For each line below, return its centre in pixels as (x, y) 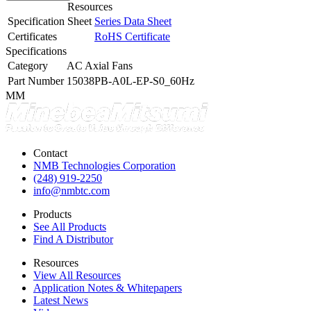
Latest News (61, 300)
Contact (50, 153)
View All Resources (77, 275)
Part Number (36, 81)
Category (28, 65)
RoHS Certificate (132, 36)
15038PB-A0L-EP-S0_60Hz (131, 81)
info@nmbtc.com (72, 190)
